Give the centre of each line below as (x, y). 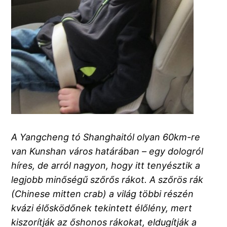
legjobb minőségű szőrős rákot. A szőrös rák (107, 180)
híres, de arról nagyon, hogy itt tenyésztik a (106, 166)
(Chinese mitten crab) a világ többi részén (103, 194)
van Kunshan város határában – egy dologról (107, 152)
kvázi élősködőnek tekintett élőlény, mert (102, 208)
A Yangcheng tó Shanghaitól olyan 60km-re (106, 137)
